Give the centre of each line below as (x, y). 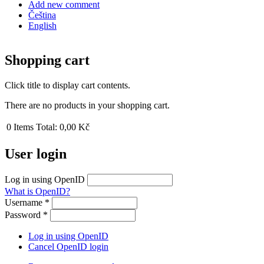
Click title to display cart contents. (67, 85)
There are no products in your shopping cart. (87, 105)
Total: (47, 127)
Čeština (42, 15)
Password (24, 214)
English (42, 26)
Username (25, 202)
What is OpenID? (37, 191)
